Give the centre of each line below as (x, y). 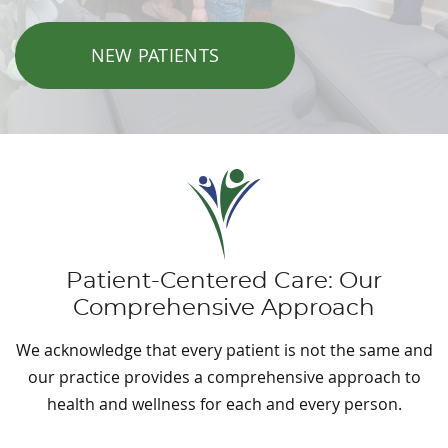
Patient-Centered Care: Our (224, 281)
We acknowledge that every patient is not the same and (224, 349)
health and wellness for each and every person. (224, 403)
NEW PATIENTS (155, 54)
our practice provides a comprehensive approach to (224, 376)
